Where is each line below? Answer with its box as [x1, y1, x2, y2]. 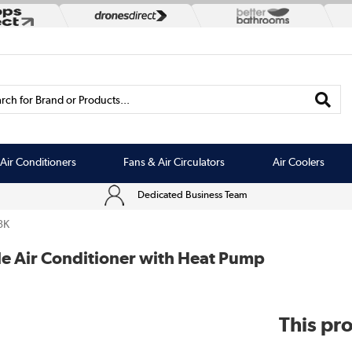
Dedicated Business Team [137, 189, 248, 200]
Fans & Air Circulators [123, 156, 225, 168]
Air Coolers [273, 156, 325, 168]
